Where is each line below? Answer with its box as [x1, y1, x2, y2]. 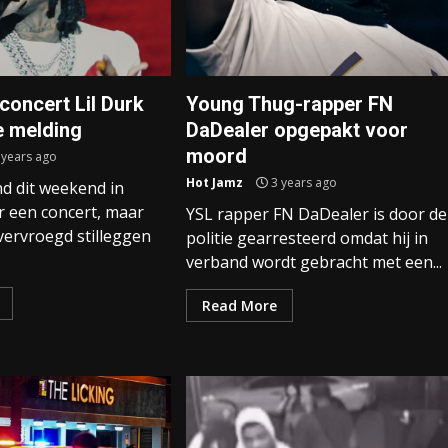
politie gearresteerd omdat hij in [185, 227, 428, 249]
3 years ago [267, 174, 337, 191]
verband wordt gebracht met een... [185, 251, 442, 273]
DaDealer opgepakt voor [185, 118, 408, 142]
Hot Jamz [185, 174, 243, 191]
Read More [201, 296, 277, 315]
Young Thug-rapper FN [185, 92, 393, 116]
